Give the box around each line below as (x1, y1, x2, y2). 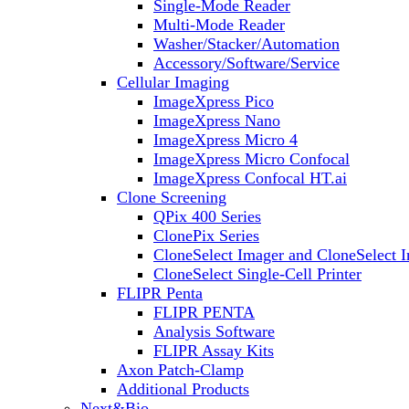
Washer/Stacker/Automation (153, 34, 340, 53)
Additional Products (117, 379, 249, 398)
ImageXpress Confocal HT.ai (153, 168, 347, 187)
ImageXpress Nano (153, 110, 280, 130)
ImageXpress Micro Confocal (153, 149, 350, 168)
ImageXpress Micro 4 (153, 130, 298, 149)
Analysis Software (153, 321, 275, 341)
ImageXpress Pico (153, 91, 274, 110)
